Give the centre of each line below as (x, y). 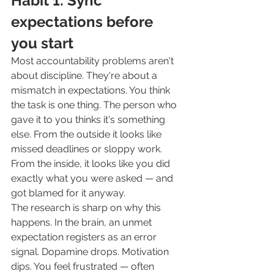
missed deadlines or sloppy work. (88, 149)
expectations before (84, 22)
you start (42, 43)
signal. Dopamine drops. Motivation (91, 252)
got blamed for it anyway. (68, 193)
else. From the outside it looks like (87, 135)
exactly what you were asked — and (93, 179)
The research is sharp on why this (87, 208)
